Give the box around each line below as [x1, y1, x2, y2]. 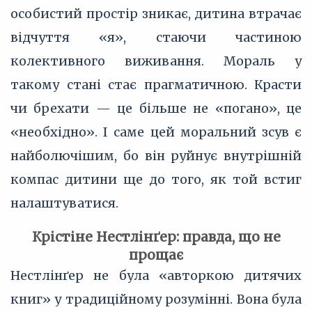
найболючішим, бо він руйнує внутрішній [10, 148, 302, 164]
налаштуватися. [10, 195, 118, 211]
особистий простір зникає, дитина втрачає [10, 6, 302, 22]
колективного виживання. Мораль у [10, 53, 302, 69]
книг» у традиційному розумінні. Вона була [10, 291, 302, 307]
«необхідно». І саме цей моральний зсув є [10, 124, 302, 140]
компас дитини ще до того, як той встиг [10, 171, 302, 187]
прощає [129, 247, 183, 263]
